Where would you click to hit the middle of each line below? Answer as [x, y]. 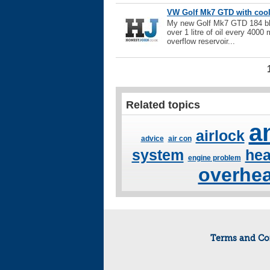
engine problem [214, 158]
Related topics [163, 105]
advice [152, 139]
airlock [220, 136]
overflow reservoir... [201, 41]
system [158, 155]
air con [180, 139]
